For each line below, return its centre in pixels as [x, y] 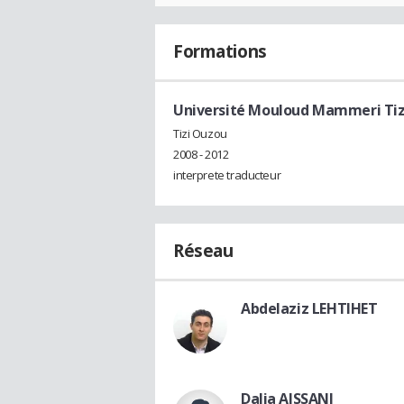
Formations [220, 51]
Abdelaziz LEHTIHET [309, 308]
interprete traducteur [227, 174]
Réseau [203, 250]
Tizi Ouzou [200, 133]
